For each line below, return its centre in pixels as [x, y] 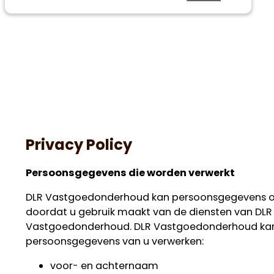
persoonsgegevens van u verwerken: [114, 241]
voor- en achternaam [104, 266]
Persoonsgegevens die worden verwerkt [130, 172]
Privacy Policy [79, 145]
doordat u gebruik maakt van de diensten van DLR [149, 212]
